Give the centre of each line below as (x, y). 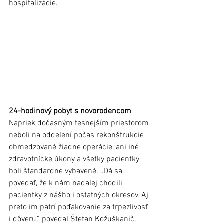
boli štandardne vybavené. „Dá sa (67, 172)
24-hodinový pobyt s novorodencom (72, 112)
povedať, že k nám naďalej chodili (67, 184)
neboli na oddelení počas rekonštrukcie (77, 136)
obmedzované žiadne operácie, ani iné (75, 148)
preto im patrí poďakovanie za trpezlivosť (79, 208)
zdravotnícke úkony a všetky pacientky (75, 160)
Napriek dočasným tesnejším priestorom (80, 124)
